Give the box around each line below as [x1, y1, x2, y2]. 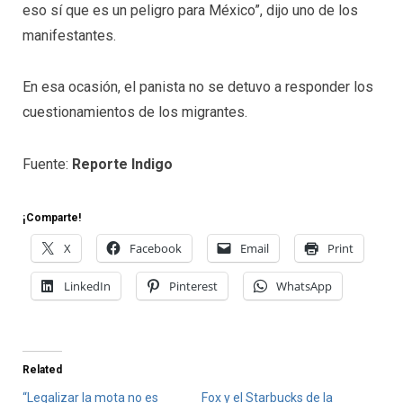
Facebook [130, 239, 182, 256]
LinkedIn [64, 277, 111, 294]
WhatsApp [276, 277, 332, 294]
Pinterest [169, 277, 218, 294]
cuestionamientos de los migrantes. [22, 103, 247, 121]
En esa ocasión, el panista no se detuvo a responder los [22, 78, 373, 96]
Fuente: [22, 156, 72, 174]
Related [22, 363, 62, 377]
